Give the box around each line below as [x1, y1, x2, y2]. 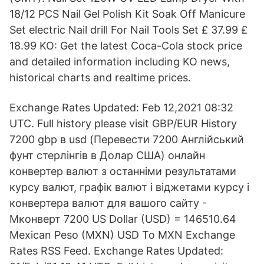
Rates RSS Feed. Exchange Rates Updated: [9, 245, 223, 257]
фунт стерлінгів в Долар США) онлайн [9, 149, 205, 161]
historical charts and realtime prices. [9, 71, 191, 84]
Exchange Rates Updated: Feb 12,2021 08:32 [9, 101, 233, 114]
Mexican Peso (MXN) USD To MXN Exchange [9, 229, 235, 241]
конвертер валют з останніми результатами [9, 165, 236, 177]
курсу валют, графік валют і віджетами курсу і [9, 181, 249, 193]
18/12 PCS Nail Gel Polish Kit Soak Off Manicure [9, 8, 245, 20]
